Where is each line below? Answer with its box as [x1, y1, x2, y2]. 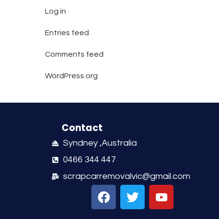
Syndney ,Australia [63, 138, 137, 148]
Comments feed [44, 50, 104, 58]
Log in [44, 7, 66, 15]
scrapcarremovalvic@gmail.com [63, 172, 190, 181]
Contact [61, 121, 103, 135]
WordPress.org [44, 72, 98, 80]
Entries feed [44, 29, 89, 37]
